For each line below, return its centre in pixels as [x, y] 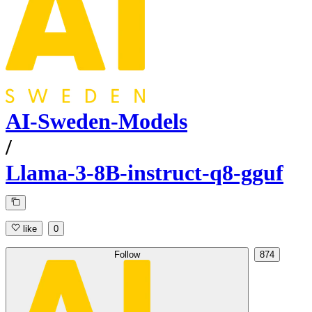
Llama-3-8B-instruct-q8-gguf [145, 173]
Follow [127, 255]
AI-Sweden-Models [96, 122]
